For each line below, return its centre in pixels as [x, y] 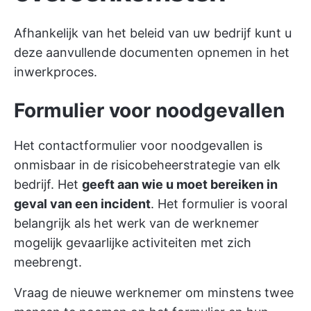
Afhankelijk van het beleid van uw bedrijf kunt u [153, 33]
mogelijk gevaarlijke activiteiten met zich [133, 243]
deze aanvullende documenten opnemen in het [152, 52]
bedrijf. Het [48, 184]
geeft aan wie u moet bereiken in [180, 184]
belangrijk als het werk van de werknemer [136, 223]
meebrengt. [48, 262]
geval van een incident [82, 204]
